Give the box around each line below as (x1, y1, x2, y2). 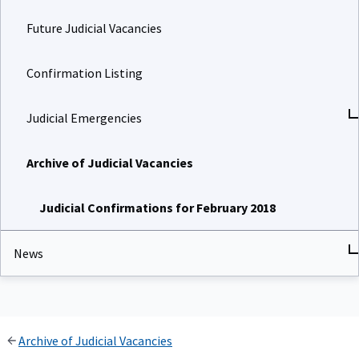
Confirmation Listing (26, 62, 143, 79)
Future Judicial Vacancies (26, 17, 162, 34)
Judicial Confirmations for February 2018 (39, 196, 276, 213)
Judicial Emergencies (26, 107, 142, 123)
